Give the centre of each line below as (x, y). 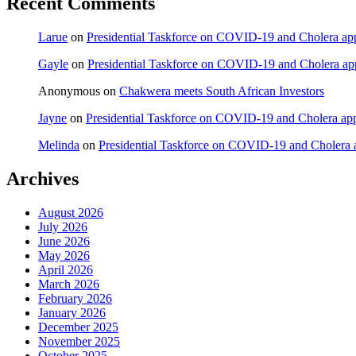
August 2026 (71, 212)
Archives (43, 178)
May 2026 (64, 255)
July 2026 (63, 226)
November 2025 (79, 341)
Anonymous (69, 91)
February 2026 (75, 298)
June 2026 (64, 241)
